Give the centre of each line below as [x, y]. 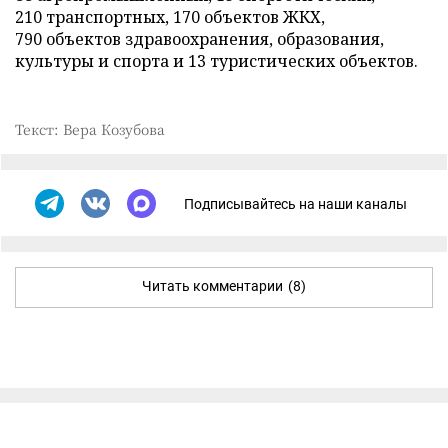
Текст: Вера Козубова [90, 129]
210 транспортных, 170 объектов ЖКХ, [170, 17]
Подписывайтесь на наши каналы [295, 203]
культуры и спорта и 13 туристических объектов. [216, 61]
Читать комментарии [212, 286]
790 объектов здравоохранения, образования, [199, 39]
